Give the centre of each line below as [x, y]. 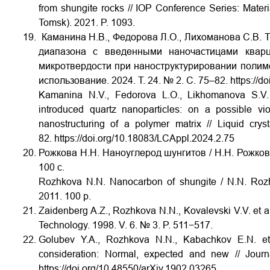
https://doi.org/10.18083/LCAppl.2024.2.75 [144, 138]
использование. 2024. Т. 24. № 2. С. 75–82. [134, 80]
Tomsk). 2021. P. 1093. [87, 22]
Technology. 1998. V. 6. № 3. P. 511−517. [126, 225]
